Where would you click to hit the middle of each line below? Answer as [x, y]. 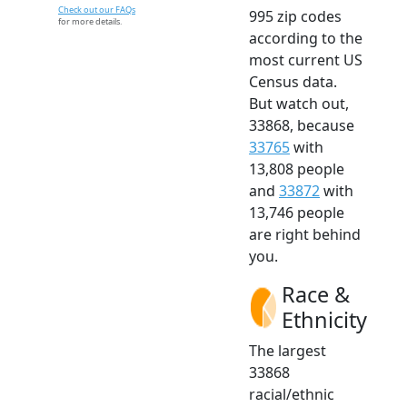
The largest [288, 350]
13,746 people [297, 212]
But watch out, [299, 103]
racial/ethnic [292, 394]
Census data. [293, 81]
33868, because [302, 125]
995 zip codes [295, 16]
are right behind [305, 234]
